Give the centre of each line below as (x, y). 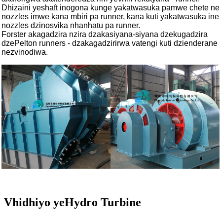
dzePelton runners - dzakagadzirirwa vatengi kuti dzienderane (110, 43)
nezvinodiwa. (25, 52)
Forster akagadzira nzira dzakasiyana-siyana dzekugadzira (105, 35)
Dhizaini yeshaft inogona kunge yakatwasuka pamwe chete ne (110, 8)
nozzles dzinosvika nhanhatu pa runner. (71, 26)
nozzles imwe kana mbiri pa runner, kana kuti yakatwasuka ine (110, 17)
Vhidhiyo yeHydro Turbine (73, 202)
